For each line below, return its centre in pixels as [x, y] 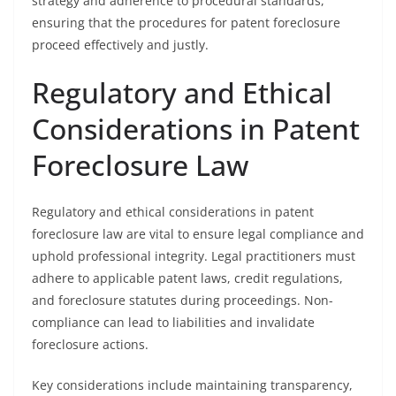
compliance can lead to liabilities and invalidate [173, 322]
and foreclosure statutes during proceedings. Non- [183, 300]
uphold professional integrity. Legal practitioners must [194, 256]
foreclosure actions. [90, 344]
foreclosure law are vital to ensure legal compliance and [198, 234]
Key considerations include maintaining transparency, [192, 385]
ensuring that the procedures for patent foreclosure [186, 23]
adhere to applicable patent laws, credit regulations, [187, 278]
